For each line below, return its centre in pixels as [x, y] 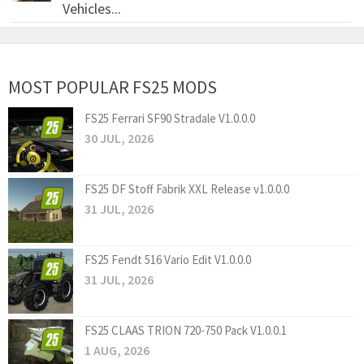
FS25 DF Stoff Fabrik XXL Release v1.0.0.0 [187, 189]
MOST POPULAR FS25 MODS [113, 87]
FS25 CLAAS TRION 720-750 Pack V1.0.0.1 [186, 331]
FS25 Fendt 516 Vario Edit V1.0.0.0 [168, 260]
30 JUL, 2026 [119, 139]
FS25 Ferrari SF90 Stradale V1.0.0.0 [170, 119]
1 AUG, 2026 [117, 351]
